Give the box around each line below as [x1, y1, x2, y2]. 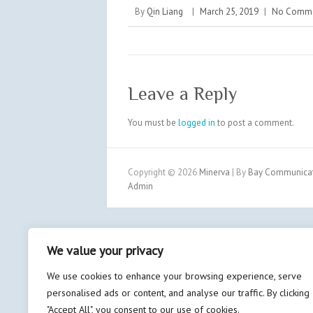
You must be [128, 117, 178, 129]
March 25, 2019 [200, 6, 259, 17]
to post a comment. [215, 117, 294, 129]
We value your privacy [47, 242, 163, 259]
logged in [178, 117, 215, 129]
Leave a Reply [128, 84, 237, 104]
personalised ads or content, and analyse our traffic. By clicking [47, 286, 310, 299]
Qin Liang [147, 6, 183, 17]
